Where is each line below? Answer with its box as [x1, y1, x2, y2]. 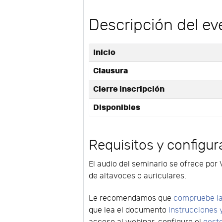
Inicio [93, 48, 116, 58]
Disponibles [93, 103, 141, 113]
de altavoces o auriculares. [89, 171, 187, 181]
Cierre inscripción [93, 84, 165, 95]
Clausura [93, 66, 128, 76]
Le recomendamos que [89, 194, 174, 204]
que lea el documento [89, 206, 169, 216]
